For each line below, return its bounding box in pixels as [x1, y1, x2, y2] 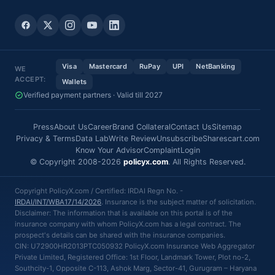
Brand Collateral [112, 122, 171, 132]
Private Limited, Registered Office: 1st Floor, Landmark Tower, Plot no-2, [15, 253, 250, 262]
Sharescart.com [202, 134, 260, 144]
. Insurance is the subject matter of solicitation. [101, 198, 256, 207]
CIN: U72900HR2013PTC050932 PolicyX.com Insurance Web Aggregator [15, 242, 255, 251]
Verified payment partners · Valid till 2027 [23, 90, 163, 100]
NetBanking [196, 62, 236, 71]
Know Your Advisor [75, 145, 144, 155]
